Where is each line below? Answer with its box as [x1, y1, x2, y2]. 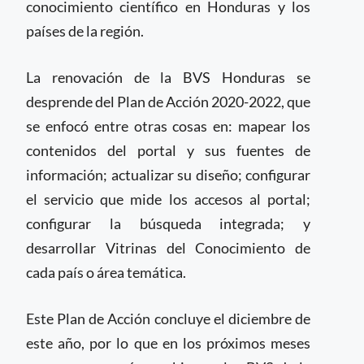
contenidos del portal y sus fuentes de [26, 141, 310, 159]
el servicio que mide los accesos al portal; [26, 190, 310, 208]
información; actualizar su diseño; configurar [26, 166, 310, 184]
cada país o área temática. [26, 263, 186, 281]
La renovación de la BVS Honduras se [26, 68, 310, 86]
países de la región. [26, 22, 144, 40]
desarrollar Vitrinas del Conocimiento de [26, 239, 310, 257]
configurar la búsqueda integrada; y [26, 214, 310, 232]
